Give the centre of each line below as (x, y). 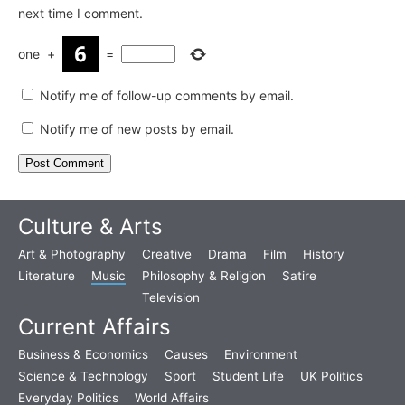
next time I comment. (80, 14)
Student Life (248, 377)
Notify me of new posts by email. (137, 129)
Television (171, 298)
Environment (261, 355)
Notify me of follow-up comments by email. (167, 96)
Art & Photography (72, 254)
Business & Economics (83, 355)
